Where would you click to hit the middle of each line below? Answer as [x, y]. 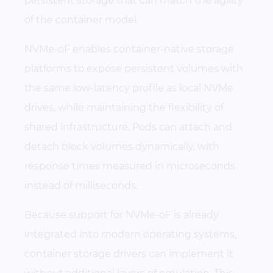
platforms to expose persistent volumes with [134, 68]
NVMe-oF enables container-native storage [129, 49]
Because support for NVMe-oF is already [122, 214]
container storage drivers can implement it [129, 253]
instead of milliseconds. [81, 185]
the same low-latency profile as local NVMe [129, 88]
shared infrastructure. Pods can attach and [128, 127]
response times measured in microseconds [130, 166]
